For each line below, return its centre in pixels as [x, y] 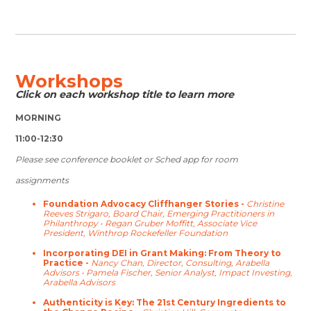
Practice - [67, 263]
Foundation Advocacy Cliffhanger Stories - [145, 204]
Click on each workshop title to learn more [125, 95]
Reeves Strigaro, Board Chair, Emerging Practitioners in [159, 214]
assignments [42, 180]
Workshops [69, 81]
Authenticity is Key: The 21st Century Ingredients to [165, 303]
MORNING [39, 118]
